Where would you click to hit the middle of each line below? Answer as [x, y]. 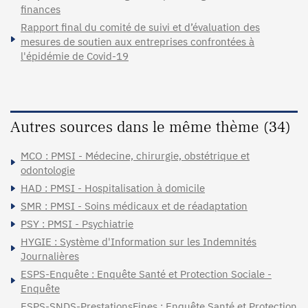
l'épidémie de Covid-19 [75, 56]
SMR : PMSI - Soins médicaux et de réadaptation [134, 206]
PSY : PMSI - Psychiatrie [77, 223]
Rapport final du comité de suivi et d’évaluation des [140, 27]
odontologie [48, 170]
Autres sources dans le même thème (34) [151, 127]
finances [41, 9]
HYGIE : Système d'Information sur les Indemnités [139, 241]
